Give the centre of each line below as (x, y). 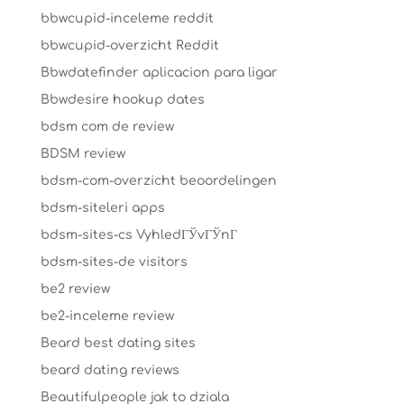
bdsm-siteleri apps (102, 208)
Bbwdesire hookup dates (122, 100)
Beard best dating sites (118, 343)
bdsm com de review (107, 127)
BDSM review (83, 154)
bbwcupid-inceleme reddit (127, 18)
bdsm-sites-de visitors (114, 262)
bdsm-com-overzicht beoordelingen (158, 181)
